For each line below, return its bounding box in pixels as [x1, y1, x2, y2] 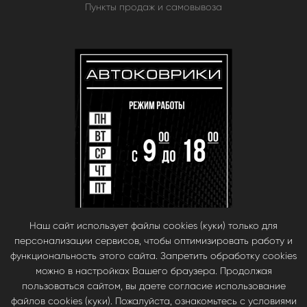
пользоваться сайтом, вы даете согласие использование [21, 280, 286, 291]
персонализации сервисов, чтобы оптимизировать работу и [14, 235, 293, 246]
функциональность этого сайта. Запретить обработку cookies [10, 250, 297, 261]
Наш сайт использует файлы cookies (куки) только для [29, 220, 278, 231]
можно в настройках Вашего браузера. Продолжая [35, 265, 272, 276]
